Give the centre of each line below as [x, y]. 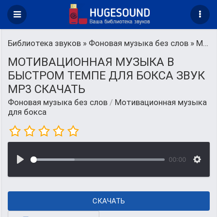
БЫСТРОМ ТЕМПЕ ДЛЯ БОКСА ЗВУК [106, 76]
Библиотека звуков [44, 43]
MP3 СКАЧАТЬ [46, 89]
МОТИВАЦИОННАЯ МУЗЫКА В [91, 62]
